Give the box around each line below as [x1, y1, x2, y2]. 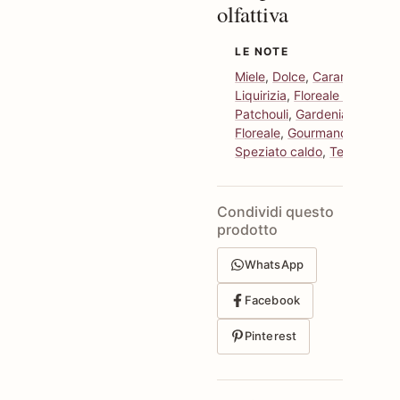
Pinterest [244, 329, 297, 343]
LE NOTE [235, 44, 289, 58]
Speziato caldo [235, 143, 323, 159]
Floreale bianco [294, 87, 383, 103]
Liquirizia [235, 87, 287, 103]
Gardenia [296, 105, 349, 121]
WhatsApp [244, 257, 304, 271]
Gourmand [287, 124, 349, 140]
